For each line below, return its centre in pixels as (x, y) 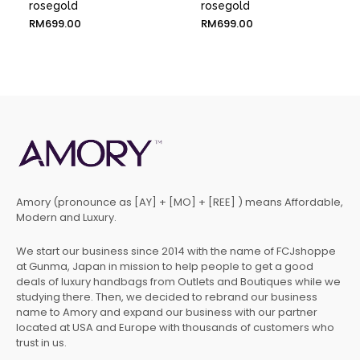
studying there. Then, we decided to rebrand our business (167, 297)
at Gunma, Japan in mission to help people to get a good (165, 266)
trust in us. (41, 342)
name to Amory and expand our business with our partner (167, 312)
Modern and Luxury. (66, 217)
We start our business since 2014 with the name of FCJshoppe (176, 251)
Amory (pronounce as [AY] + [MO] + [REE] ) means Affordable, (180, 202)
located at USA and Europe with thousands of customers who (175, 327)
